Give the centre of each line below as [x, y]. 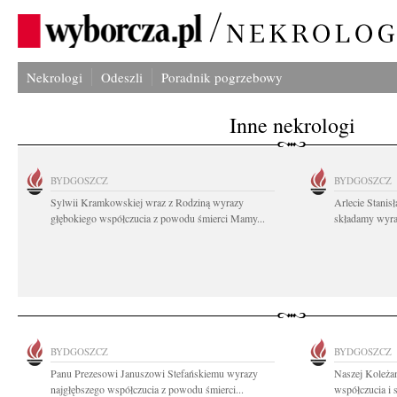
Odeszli [122, 77]
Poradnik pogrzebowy [222, 77]
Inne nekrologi [292, 125]
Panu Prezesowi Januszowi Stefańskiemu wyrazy [154, 373]
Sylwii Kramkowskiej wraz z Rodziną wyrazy [147, 202]
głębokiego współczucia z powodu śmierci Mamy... [158, 218]
